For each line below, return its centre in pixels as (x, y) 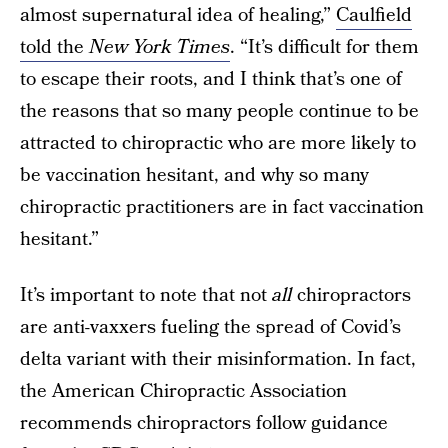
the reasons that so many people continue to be (219, 111)
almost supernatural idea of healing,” (178, 15)
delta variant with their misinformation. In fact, (218, 359)
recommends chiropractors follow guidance (204, 423)
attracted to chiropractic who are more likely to (218, 143)
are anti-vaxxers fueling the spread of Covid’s (210, 327)
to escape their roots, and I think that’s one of (211, 79)
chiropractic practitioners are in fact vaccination (222, 207)
